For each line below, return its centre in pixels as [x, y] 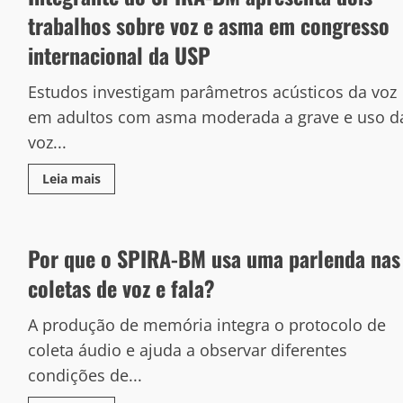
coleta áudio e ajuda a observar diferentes [187, 350]
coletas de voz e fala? [121, 288]
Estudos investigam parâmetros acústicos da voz [212, 92]
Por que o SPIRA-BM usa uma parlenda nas [214, 258]
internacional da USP [119, 55]
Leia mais [71, 179]
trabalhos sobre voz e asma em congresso [208, 25]
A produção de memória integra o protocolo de [206, 325]
